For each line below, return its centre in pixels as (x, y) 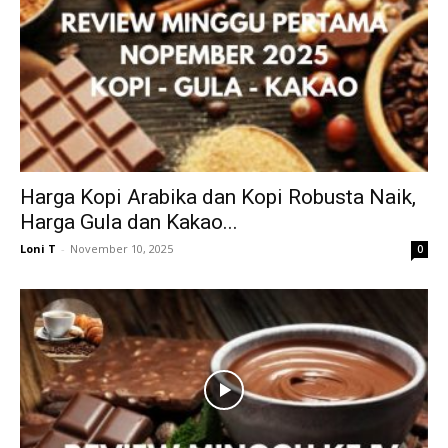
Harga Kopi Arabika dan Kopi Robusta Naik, (218, 197)
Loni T (38, 249)
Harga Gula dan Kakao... (129, 222)
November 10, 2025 (121, 249)
